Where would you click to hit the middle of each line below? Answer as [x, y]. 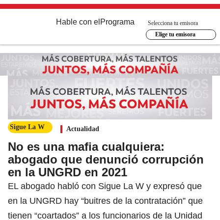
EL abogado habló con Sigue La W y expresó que [105, 186]
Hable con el [78, 22]
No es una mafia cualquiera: [86, 146]
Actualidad [83, 129]
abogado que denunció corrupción [106, 159]
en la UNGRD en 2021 [68, 172]
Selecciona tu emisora [173, 23]
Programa [117, 22]
